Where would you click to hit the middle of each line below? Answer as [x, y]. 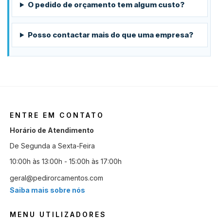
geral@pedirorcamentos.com [56, 178]
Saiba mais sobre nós [47, 190]
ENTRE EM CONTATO [57, 115]
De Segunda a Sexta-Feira [52, 146]
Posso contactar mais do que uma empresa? [110, 35]
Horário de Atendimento [52, 130]
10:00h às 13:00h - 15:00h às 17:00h [66, 161]
